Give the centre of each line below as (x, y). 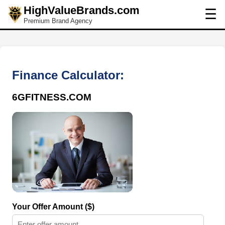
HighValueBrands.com (82, 10)
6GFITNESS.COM (52, 97)
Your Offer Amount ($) (53, 207)
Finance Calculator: (68, 75)
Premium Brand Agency (58, 21)
